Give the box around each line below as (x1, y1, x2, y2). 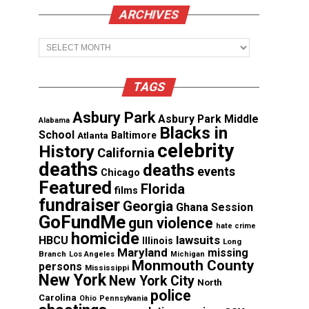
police (150, 287, 191, 305)
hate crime (216, 221, 256, 231)
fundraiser (39, 195, 120, 216)
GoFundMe (39, 212, 126, 233)
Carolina (39, 292, 77, 303)
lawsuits (176, 233, 220, 248)
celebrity (157, 139, 234, 163)
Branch (39, 249, 66, 259)
